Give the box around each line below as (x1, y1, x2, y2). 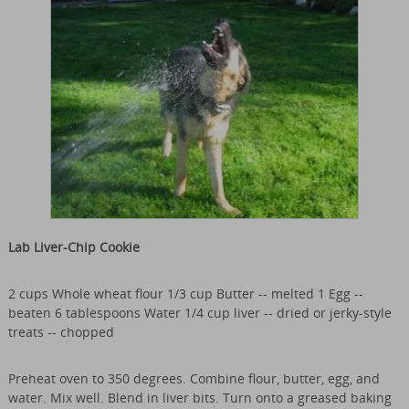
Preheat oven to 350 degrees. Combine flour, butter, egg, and (7, 370, 380, 388)
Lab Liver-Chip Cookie (7, 238, 140, 257)
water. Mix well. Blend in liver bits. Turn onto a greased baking (7, 389, 392, 407)
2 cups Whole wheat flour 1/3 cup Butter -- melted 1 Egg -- (7, 285, 363, 303)
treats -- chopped (7, 323, 114, 341)
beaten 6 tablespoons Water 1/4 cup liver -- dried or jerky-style (7, 304, 392, 322)
